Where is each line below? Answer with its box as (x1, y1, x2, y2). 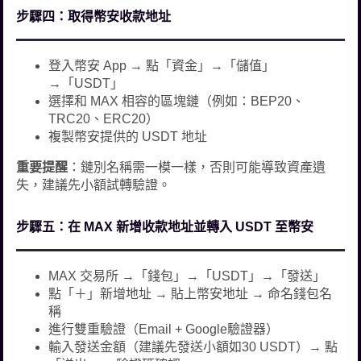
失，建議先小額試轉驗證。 (16, 177, 172, 192)
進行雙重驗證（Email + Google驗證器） (48, 322, 280, 336)
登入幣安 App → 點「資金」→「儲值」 (48, 58, 276, 73)
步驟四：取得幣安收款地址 (16, 9, 172, 23)
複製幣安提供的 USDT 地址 (48, 129, 208, 143)
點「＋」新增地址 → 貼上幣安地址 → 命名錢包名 (48, 286, 333, 301)
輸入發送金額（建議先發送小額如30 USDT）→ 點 (48, 339, 338, 354)
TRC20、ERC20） (48, 111, 160, 126)
